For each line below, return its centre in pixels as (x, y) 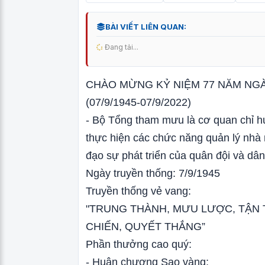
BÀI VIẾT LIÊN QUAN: (146, 27)
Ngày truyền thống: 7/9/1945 (153, 173)
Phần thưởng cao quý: (139, 244)
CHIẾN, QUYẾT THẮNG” (146, 227)
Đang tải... (121, 47)
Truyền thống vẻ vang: (138, 191)
